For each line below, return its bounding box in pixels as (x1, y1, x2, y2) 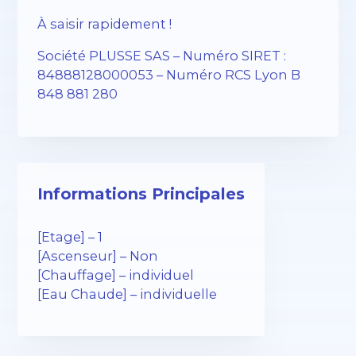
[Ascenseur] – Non (37, 248, 159, 265)
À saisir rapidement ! (37, 16, 172, 33)
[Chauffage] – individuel (37, 267, 195, 284)
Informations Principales (37, 184, 246, 204)
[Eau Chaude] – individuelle (37, 286, 218, 303)
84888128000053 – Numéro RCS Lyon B (37, 67, 301, 83)
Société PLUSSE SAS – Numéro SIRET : (37, 48, 287, 64)
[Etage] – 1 (37, 229, 103, 246)
